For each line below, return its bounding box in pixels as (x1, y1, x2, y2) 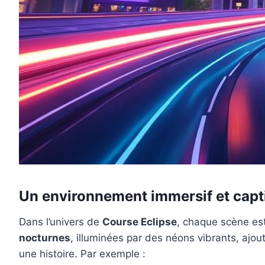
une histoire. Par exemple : (19, 248, 146, 260)
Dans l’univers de (19, 216, 102, 228)
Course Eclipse (102, 216, 177, 228)
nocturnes (19, 232, 70, 244)
